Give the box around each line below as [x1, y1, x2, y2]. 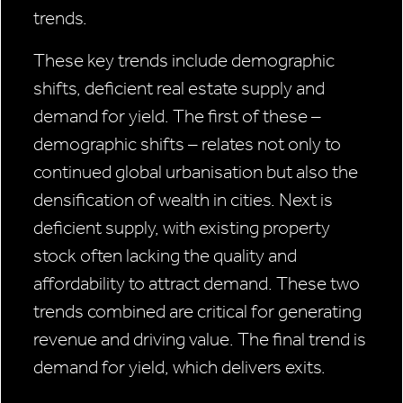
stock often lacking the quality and [33, 245, 297, 267]
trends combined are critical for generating [33, 300, 362, 323]
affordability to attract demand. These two [33, 273, 360, 295]
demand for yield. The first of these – [33, 105, 321, 128]
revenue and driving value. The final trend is [33, 328, 366, 351]
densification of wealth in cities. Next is [33, 189, 333, 211]
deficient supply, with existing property [33, 217, 330, 239]
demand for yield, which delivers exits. [33, 356, 326, 379]
